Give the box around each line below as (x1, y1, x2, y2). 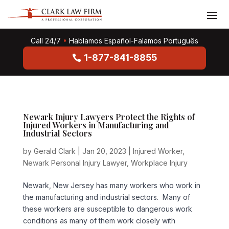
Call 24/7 (30, 36, 61, 45)
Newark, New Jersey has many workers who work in (22, 180, 200, 190)
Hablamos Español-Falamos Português (68, 36, 198, 45)
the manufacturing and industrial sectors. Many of (22, 192, 190, 201)
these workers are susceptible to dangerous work (22, 204, 192, 213)
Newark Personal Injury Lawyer (22, 158, 127, 167)
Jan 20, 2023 (82, 146, 126, 155)
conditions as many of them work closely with (22, 216, 175, 225)
